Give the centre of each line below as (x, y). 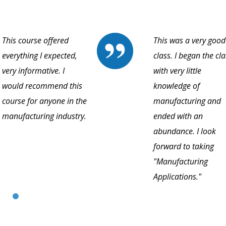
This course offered (35, 41)
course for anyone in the (44, 101)
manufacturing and (187, 101)
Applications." (177, 177)
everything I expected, (40, 56)
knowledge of (177, 86)
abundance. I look (185, 131)
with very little (177, 71)
